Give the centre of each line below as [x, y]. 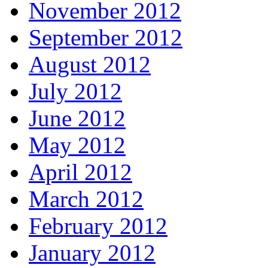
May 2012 [77, 145]
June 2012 [77, 118]
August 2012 [90, 65]
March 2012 [86, 199]
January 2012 [92, 253]
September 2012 [106, 38]
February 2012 [98, 226]
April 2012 [80, 172]
